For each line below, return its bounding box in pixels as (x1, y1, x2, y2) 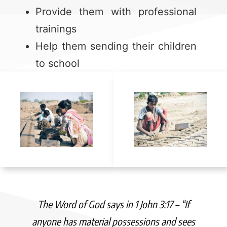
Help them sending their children (35, 40, 197, 52)
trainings (35, 22, 77, 35)
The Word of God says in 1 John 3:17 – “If (37, 197, 190, 210)
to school (35, 57, 80, 69)
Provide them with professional (35, 5, 197, 18)
